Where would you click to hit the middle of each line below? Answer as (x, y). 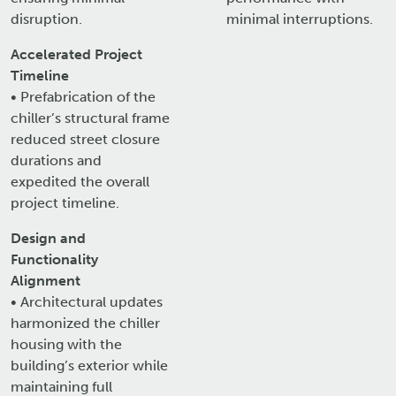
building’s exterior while (89, 366)
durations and (56, 161)
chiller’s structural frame (90, 118)
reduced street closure (85, 140)
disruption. (46, 19)
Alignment (46, 281)
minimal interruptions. (300, 19)
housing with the (66, 345)
